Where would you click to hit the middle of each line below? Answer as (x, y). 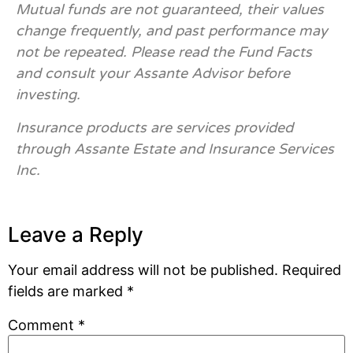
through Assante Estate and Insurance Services (175, 149)
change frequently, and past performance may (172, 31)
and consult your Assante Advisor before (153, 74)
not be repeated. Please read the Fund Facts (164, 52)
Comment (43, 325)
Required (312, 270)
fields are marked (67, 292)
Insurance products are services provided (154, 127)
